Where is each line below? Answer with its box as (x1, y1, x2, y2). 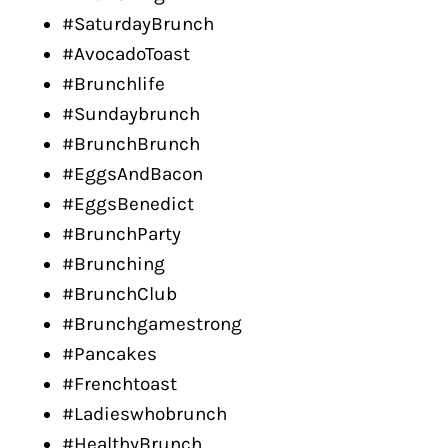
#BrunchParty (62, 223, 181, 245)
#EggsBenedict (62, 193, 194, 215)
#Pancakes (62, 343, 157, 365)
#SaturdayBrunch (62, 13, 214, 35)
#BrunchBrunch (62, 133, 200, 155)
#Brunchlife (62, 73, 165, 95)
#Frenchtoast (62, 373, 177, 395)
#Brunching (62, 253, 165, 275)
